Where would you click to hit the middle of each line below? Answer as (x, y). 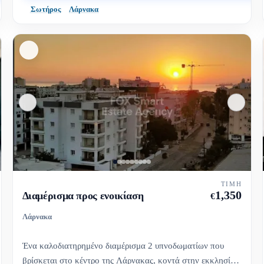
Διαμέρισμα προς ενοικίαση (83, 196)
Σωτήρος (45, 9)
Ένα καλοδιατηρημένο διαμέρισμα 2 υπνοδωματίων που (123, 246)
